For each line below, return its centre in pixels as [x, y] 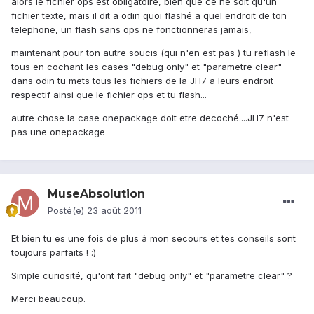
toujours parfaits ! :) [54, 253]
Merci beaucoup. [48, 299]
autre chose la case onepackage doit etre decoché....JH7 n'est [150, 118]
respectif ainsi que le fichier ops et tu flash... [109, 95]
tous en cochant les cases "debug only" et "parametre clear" [146, 67]
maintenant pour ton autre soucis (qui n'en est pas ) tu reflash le [153, 53]
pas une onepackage [58, 132]
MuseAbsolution [96, 194]
